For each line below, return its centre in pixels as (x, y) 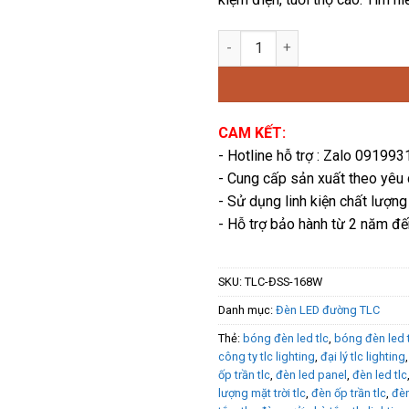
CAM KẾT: (252, 132)
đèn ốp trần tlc (349, 393)
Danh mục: (247, 309)
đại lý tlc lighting (363, 356)
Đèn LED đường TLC (328, 309)
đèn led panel (311, 374)
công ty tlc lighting (267, 356)
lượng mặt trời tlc (262, 393)
